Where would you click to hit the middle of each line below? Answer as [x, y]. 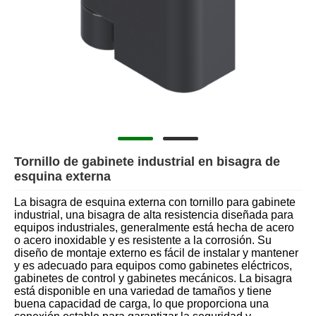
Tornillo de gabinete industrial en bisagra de [147, 162]
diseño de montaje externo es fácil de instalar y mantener [156, 253]
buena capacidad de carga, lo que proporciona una [141, 304]
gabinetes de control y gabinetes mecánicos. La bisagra [153, 279]
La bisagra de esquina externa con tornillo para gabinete [155, 202]
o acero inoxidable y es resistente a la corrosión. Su [143, 241]
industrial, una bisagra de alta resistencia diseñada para [154, 215]
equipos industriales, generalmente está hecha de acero [154, 228]
